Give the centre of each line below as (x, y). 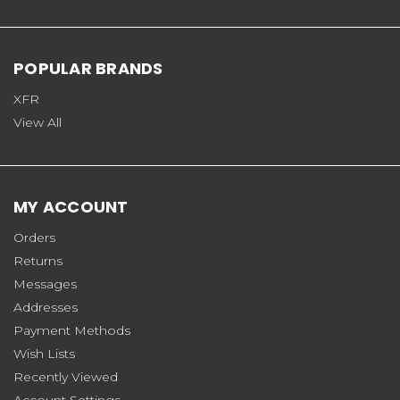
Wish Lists (44, 353)
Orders (34, 237)
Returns (38, 260)
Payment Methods (72, 330)
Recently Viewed (66, 376)
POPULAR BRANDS (88, 68)
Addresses (46, 307)
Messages (45, 283)
